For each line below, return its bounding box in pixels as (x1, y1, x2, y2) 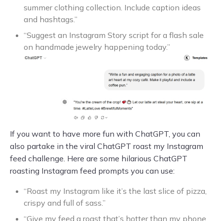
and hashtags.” (24, 14, 77, 24)
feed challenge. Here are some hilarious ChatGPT (10, 153, 187, 164)
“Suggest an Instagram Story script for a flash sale (24, 30, 204, 40)
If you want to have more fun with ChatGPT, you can (10, 129, 200, 139)
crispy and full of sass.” (24, 198, 106, 208)
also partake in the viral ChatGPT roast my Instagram (10, 141, 203, 151)
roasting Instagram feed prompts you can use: (10, 166, 175, 176)
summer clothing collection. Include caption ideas (24, 2, 201, 12)
